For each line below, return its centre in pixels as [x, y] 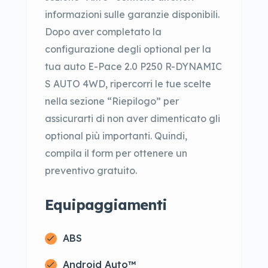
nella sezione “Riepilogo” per [112, 101]
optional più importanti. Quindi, [116, 136]
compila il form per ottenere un [116, 153]
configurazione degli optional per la [128, 49]
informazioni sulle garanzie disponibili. [132, 14]
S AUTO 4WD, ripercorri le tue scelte [128, 84]
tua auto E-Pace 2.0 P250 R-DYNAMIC [133, 66]
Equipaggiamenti [106, 205]
